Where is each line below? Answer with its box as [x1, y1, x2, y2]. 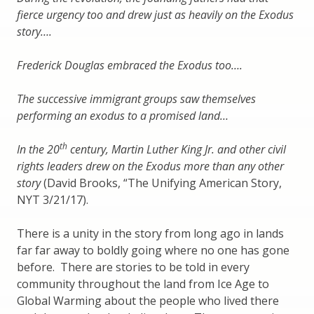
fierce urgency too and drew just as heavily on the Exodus [17, 7, 294, 23]
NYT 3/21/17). [17, 192, 88, 208]
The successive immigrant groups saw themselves [17, 91, 256, 107]
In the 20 [17, 142, 60, 158]
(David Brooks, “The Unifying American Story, [43, 175, 282, 191]
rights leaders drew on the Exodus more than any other [17, 158, 284, 175]
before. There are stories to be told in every [17, 259, 250, 275]
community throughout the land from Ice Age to [17, 276, 269, 292]
